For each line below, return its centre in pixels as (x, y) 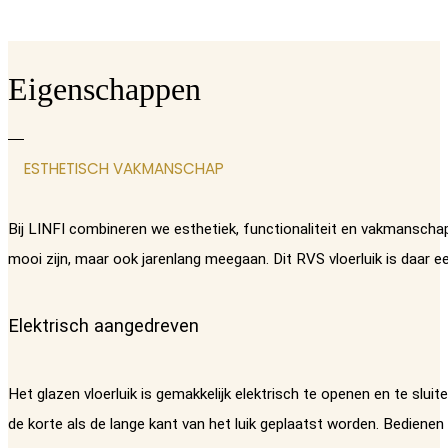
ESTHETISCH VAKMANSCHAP (124, 168)
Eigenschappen (104, 89)
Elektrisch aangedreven (103, 325)
